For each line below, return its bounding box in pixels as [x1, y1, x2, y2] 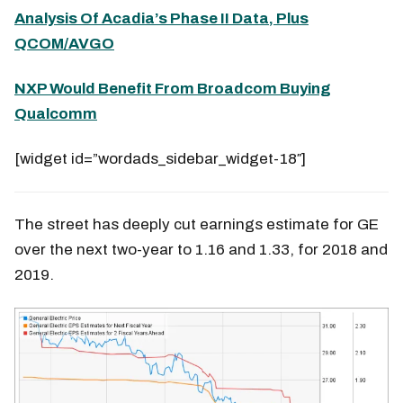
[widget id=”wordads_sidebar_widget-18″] [14, 150, 306, 168]
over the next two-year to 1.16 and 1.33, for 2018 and [14, 241, 388, 259]
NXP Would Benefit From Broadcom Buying [14, 80, 331, 98]
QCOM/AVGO [14, 35, 114, 53]
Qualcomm [14, 105, 97, 123]
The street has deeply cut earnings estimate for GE [14, 216, 379, 234]
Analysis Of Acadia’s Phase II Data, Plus [14, 10, 309, 28]
